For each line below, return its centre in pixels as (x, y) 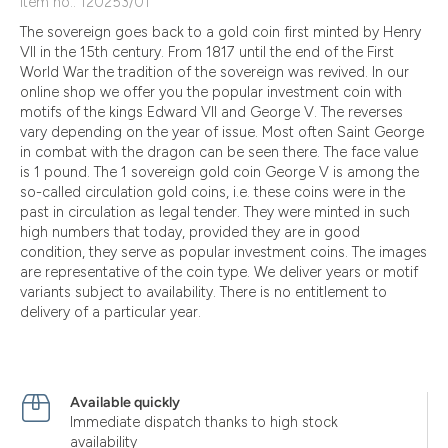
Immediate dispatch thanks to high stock (204, 422)
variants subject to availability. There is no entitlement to (203, 292)
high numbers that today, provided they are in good (190, 232)
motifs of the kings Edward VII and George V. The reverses (211, 112)
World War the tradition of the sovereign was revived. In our (214, 72)
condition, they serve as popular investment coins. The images (223, 252)
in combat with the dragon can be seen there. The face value (219, 152)
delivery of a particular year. (110, 312)
